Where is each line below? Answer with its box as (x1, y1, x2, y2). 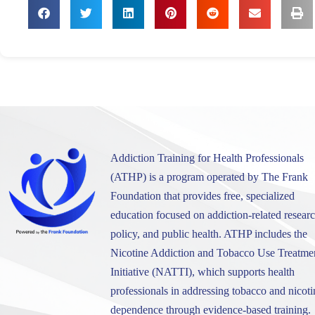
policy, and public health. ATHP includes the (110, 228, 307, 240)
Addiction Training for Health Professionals (110, 152, 304, 165)
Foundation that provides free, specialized (110, 190, 295, 202)
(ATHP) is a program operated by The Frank (110, 171, 308, 184)
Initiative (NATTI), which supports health (110, 266, 295, 278)
